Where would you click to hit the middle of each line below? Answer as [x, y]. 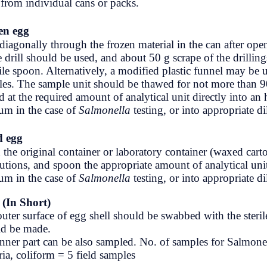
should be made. [130, 229]
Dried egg [116, 138]
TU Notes [44, 13]
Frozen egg [119, 31]
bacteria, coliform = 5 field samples [172, 255]
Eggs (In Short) [130, 202]
